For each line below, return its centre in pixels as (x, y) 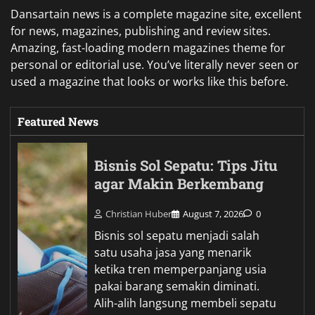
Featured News (58, 121)
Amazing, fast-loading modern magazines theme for (148, 47)
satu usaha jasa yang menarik (173, 252)
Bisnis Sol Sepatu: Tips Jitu (186, 165)
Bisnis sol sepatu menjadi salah (177, 235)
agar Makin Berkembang (179, 184)
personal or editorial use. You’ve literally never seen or (155, 64)
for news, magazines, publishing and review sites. (141, 31)
